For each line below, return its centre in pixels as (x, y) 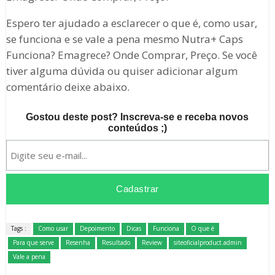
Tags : (18, 229)
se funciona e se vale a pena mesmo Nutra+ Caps (124, 39)
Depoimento (97, 229)
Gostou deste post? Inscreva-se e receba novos (137, 117)
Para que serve (33, 243)
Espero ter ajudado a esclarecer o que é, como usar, (131, 23)
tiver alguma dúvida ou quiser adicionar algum (122, 71)
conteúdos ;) (137, 128)
